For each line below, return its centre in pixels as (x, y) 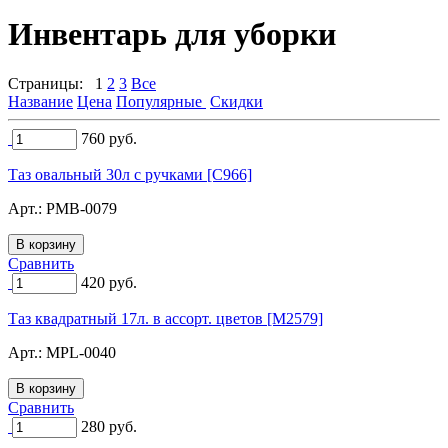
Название (40, 101)
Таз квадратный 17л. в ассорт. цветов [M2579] (165, 318)
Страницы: (51, 83)
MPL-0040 (81, 352)
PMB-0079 (81, 208)
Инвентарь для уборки (172, 34)
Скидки (236, 101)
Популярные (161, 101)
